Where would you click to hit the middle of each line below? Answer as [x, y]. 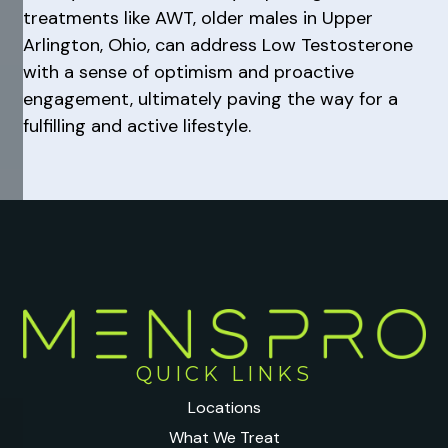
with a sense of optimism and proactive [188, 72]
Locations [224, 408]
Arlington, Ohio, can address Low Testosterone [217, 45]
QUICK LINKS [224, 373]
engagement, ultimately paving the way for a [210, 99]
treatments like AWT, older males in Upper [197, 18]
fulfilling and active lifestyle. [136, 126]
